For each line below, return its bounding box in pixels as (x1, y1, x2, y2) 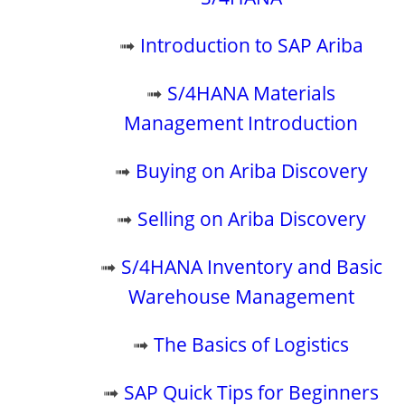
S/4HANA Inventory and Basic (120, 254, 382, 279)
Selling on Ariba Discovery (137, 206, 366, 231)
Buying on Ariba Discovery (135, 158, 368, 184)
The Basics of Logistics (154, 332, 350, 357)
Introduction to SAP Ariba (139, 33, 363, 58)
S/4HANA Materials (167, 80, 336, 106)
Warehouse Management (127, 284, 354, 309)
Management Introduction (124, 110, 359, 136)
